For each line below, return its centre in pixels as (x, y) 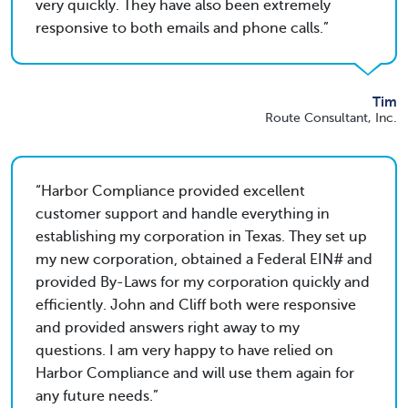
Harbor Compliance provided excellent (173, 191)
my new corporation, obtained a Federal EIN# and (204, 260)
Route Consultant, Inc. (331, 118)
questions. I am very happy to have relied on (184, 351)
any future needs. (94, 396)
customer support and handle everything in (183, 214)
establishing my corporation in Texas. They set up (201, 237)
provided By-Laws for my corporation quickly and (203, 282)
